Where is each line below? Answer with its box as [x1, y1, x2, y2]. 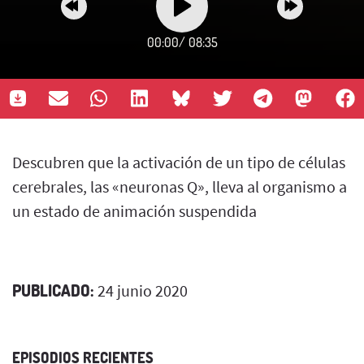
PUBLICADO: [12, 279, 94, 301]
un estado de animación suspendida [12, 200, 257, 221]
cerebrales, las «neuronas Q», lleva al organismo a [12, 175, 347, 197]
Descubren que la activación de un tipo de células [12, 151, 345, 172]
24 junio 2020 [94, 279, 188, 301]
